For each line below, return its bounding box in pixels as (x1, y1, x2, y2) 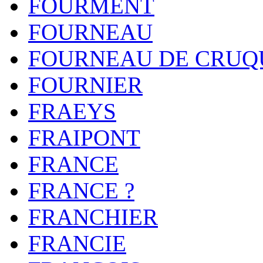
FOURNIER (28, 72, 143, 97)
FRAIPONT (28, 125, 140, 150)
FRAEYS (28, 99, 116, 124)
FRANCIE (28, 231, 126, 256)
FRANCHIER (28, 204, 158, 230)
